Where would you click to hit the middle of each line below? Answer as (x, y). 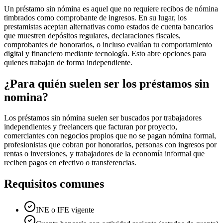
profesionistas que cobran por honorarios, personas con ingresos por (110, 145)
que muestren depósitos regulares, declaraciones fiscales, (92, 35)
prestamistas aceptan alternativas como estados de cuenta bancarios (109, 26)
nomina (23, 97)
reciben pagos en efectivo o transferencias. (70, 163)
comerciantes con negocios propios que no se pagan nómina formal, (110, 136)
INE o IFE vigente (65, 210)
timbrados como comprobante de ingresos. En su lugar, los (95, 17)
